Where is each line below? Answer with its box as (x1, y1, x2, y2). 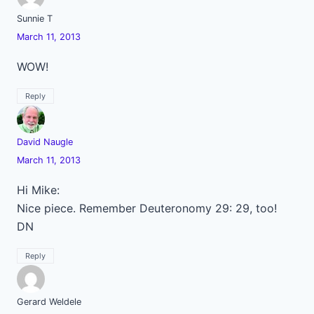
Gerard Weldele (17, 296, 81, 307)
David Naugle (17, 137, 73, 147)
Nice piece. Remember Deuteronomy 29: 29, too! (17, 201, 277, 215)
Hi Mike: (17, 183, 60, 197)
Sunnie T (17, 13, 53, 24)
